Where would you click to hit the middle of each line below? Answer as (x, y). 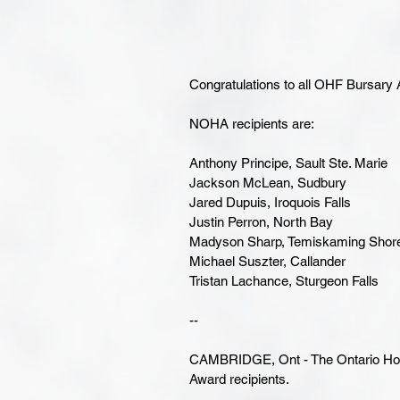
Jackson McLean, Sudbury (268, 183)
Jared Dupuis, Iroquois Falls (270, 203)
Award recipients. (239, 379)
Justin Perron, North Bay (261, 222)
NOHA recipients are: (252, 124)
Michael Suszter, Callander (267, 262)
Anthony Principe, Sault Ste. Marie (288, 163)
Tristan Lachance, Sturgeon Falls (284, 281)
